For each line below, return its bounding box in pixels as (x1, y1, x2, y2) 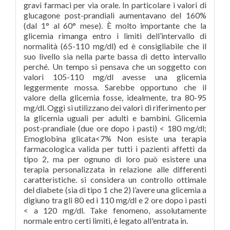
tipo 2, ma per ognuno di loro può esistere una (24, 154, 206, 164)
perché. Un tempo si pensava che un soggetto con (24, 62, 206, 71)
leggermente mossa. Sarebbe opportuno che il (24, 82, 206, 92)
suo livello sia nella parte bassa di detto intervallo (24, 51, 206, 61)
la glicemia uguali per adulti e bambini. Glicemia (24, 113, 206, 123)
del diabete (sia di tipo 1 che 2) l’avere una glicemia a (24, 185, 206, 195)
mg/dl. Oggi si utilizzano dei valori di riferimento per (24, 103, 206, 112)
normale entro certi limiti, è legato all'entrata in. (24, 216, 188, 225)
